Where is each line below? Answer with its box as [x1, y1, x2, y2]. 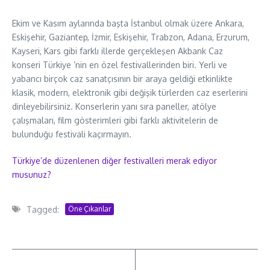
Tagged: [27, 204, 59, 215]
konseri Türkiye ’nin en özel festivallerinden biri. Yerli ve [12, 59, 227, 70]
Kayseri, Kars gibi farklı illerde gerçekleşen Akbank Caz [12, 45, 223, 56]
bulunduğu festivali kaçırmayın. [12, 128, 131, 139]
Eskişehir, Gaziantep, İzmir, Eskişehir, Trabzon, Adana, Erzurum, [12, 31, 250, 42]
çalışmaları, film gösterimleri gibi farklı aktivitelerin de [12, 115, 218, 125]
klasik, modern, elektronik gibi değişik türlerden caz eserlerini [12, 87, 248, 98]
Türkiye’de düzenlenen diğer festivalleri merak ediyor [12, 155, 217, 166]
